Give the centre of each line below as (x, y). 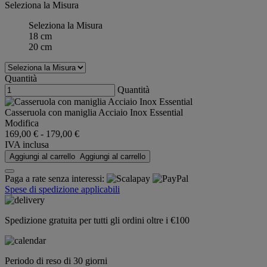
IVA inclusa (27, 145)
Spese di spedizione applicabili (62, 190)
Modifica (22, 123)
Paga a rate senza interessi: (56, 179)
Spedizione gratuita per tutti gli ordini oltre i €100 (97, 221)
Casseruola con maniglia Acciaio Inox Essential (94, 113)
